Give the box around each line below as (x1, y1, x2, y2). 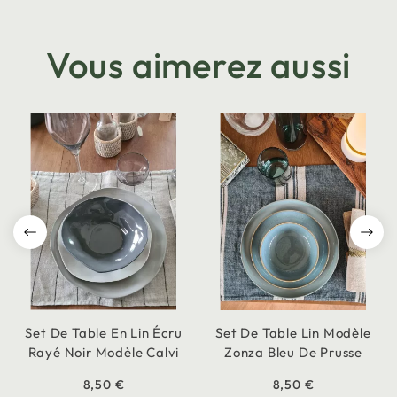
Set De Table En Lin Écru (25, 324, 183, 342)
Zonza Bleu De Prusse (223, 344, 362, 362)
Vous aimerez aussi (45, 43, 352, 88)
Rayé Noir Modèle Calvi (27, 344, 180, 362)
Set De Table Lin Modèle (215, 324, 371, 342)
